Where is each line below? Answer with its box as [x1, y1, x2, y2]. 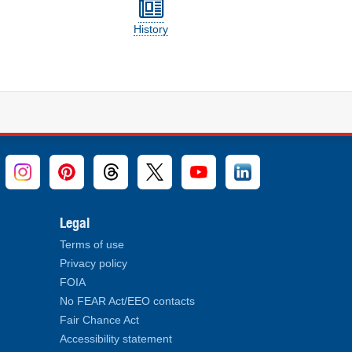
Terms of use [60, 239, 124, 251]
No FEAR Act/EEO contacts [60, 295, 195, 307]
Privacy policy [60, 258, 127, 269]
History [134, 23, 169, 35]
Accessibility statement [60, 333, 172, 345]
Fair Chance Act [60, 314, 139, 326]
